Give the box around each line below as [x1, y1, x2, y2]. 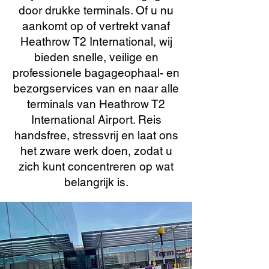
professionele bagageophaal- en [13, 66, 180, 79]
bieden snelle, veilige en [34, 50, 159, 64]
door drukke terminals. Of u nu [19, 4, 174, 17]
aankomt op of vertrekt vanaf [22, 19, 170, 32]
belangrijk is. [64, 175, 128, 189]
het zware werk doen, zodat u [20, 144, 172, 157]
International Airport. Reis [31, 113, 162, 126]
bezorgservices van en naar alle [13, 82, 179, 95]
